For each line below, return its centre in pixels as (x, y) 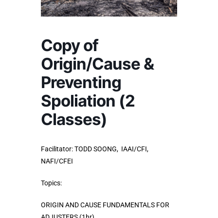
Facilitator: (58, 149)
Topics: (51, 183)
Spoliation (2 (88, 101)
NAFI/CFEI (57, 161)
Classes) (74, 119)
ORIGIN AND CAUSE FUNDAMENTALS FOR (105, 205)
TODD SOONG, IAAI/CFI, (111, 149)
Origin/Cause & (97, 64)
